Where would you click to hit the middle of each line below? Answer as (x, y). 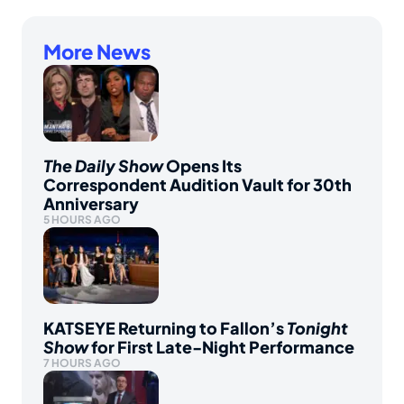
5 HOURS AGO (82, 220)
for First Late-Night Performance (221, 347)
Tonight (317, 328)
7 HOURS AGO (82, 363)
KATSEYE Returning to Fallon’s (165, 328)
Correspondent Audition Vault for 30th (197, 185)
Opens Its (202, 166)
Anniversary (91, 204)
